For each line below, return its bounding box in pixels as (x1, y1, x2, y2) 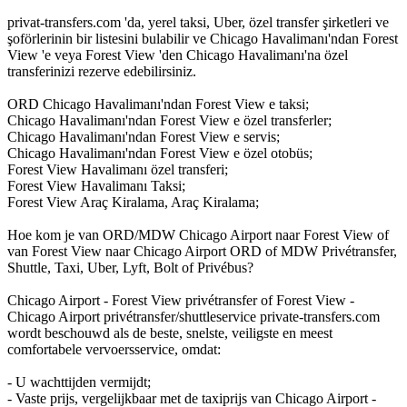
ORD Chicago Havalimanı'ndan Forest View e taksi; (7, 95, 309, 112)
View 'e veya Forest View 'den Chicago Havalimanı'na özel (7, 46, 348, 63)
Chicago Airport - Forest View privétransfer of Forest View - (7, 292, 354, 308)
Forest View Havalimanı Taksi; (7, 177, 185, 194)
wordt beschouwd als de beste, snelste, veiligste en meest (7, 324, 333, 341)
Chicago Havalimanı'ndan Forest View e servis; (7, 128, 280, 144)
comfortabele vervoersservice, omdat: (7, 341, 221, 357)
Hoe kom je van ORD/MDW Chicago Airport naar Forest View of (7, 226, 389, 243)
